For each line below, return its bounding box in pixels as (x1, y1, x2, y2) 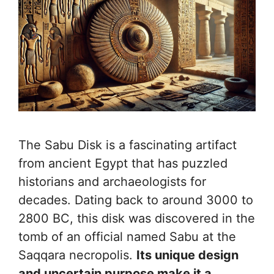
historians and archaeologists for (18, 174, 206, 189)
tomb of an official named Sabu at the (18, 229, 236, 244)
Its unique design (136, 247, 239, 262)
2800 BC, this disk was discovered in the (18, 210, 255, 226)
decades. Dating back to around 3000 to (18, 192, 253, 207)
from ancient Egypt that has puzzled (18, 155, 228, 171)
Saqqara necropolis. (18, 247, 136, 262)
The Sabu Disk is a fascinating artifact (18, 137, 237, 152)
